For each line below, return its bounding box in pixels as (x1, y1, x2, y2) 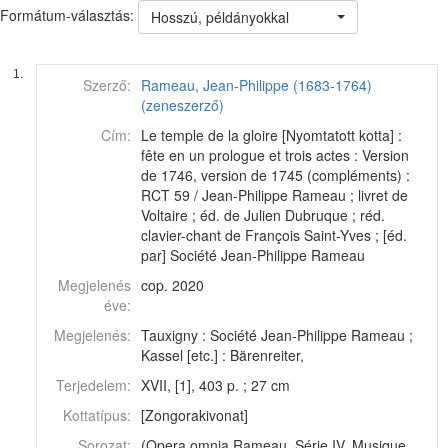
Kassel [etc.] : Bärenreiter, (141, 345, 304, 365)
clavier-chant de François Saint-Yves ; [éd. (141, 225, 407, 245)
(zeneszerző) (141, 95, 224, 115)
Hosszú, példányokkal (151, 7, 289, 27)
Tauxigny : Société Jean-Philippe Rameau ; (141, 325, 413, 345)
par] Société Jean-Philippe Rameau (141, 245, 365, 265)
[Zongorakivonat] (141, 405, 248, 425)
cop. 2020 (141, 275, 204, 295)
